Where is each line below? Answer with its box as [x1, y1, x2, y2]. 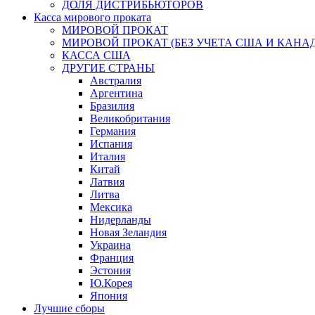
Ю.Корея [90, 276, 132, 289]
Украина [90, 238, 131, 251]
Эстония [90, 264, 131, 276]
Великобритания [90, 112, 170, 124]
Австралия [90, 74, 141, 86]
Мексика [90, 200, 132, 213]
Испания [90, 137, 132, 150]
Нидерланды [90, 213, 151, 226]
